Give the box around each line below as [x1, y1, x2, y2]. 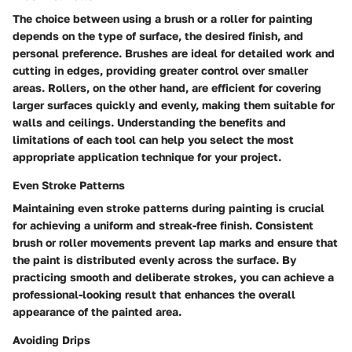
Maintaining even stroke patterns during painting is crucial [13, 200, 324, 214]
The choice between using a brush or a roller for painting [13, 11, 313, 25]
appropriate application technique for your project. [13, 149, 281, 163]
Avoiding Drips [13, 332, 90, 346]
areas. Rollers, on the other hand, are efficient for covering [13, 80, 321, 94]
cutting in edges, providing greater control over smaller [13, 63, 308, 77]
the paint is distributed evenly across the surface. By [13, 252, 296, 266]
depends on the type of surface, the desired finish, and [13, 28, 303, 42]
